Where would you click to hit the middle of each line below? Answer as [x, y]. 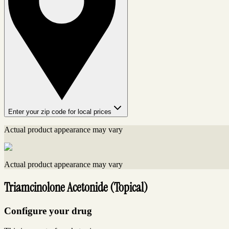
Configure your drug [48, 211]
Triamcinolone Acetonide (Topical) [76, 188]
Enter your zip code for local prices [60, 112]
